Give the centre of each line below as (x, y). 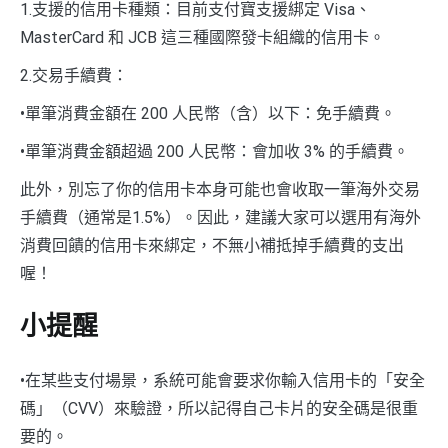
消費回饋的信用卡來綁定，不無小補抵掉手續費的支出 (212, 245)
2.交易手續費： (74, 75)
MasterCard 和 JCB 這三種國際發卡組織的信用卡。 (202, 37)
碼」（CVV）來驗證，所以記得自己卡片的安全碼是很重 (219, 409)
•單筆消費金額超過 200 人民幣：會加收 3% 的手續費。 (214, 151)
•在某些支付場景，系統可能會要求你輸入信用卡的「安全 (222, 381)
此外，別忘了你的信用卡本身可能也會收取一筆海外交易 (220, 189)
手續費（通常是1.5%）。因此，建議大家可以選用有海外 (220, 217)
